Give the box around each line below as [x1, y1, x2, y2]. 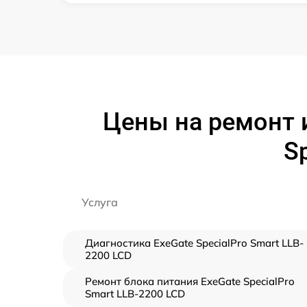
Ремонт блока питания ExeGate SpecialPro [85, 275, 295, 288]
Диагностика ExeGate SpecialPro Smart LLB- [85, 236, 304, 250]
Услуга [82, 195, 118, 210]
